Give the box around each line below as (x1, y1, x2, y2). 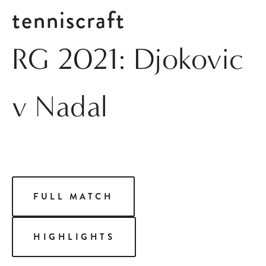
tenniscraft (12, 4, 125, 37)
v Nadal (12, 89, 107, 124)
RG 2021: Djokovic (12, 42, 244, 77)
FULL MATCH (33, 190, 113, 203)
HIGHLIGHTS (33, 230, 115, 243)
